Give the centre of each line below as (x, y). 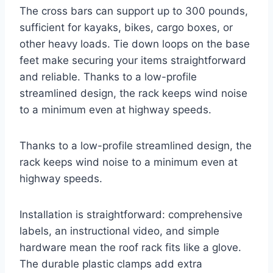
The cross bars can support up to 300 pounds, (134, 11)
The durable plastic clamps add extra (111, 264)
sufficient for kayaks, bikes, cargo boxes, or (126, 28)
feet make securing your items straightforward (133, 61)
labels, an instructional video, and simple (119, 231)
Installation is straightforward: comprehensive (131, 215)
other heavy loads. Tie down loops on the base (135, 44)
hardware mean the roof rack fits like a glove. (130, 248)
